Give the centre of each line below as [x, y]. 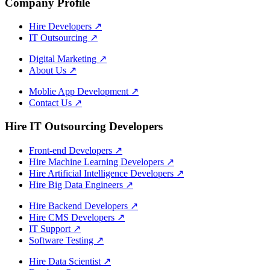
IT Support [51, 228]
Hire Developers [61, 27]
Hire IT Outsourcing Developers [84, 127]
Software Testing [62, 240]
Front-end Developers [72, 150]
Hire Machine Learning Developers [98, 162]
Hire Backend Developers [80, 206]
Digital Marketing [64, 59]
